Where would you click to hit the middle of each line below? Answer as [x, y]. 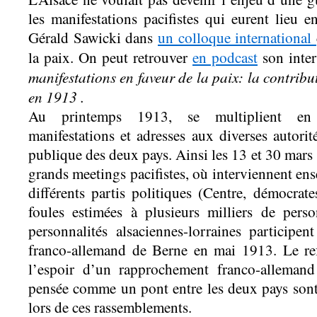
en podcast [225, 58]
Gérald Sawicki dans [93, 38]
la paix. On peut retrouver [110, 58]
